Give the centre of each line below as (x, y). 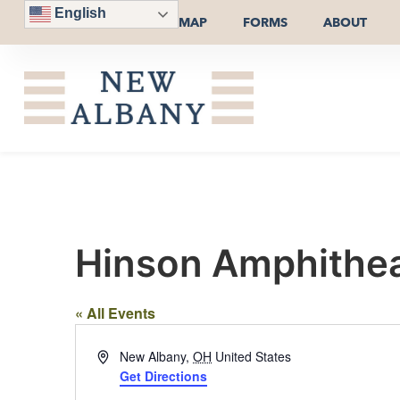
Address (120, 355)
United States (254, 356)
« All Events (115, 312)
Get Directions (164, 375)
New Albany (153, 356)
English (78, 13)
